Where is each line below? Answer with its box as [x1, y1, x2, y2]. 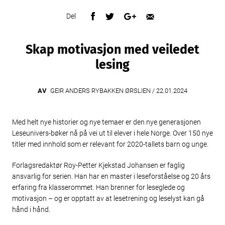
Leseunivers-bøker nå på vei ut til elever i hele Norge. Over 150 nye [12, 129, 213, 137]
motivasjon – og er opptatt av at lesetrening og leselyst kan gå [12, 194, 204, 202]
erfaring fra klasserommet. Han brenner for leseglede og [12, 183, 185, 191]
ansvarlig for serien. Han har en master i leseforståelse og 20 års [12, 172, 210, 180]
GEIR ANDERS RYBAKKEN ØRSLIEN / [47, 87, 156, 94]
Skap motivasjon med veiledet [26, 42, 199, 57]
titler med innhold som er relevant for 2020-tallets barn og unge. [12, 140, 208, 148]
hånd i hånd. [12, 205, 50, 213]
